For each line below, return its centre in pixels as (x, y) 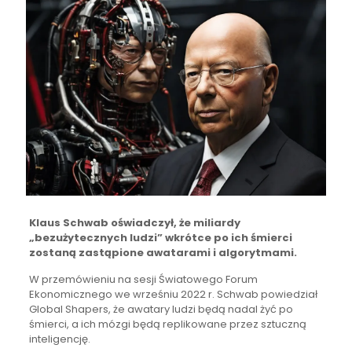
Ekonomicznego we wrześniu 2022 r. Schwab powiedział (173, 294)
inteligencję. (59, 339)
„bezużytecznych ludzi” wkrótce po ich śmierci (160, 237)
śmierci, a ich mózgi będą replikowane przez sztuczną (167, 324)
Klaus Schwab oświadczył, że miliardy (134, 222)
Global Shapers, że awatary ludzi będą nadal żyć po (161, 309)
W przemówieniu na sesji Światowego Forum (143, 279)
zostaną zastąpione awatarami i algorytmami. (163, 252)
